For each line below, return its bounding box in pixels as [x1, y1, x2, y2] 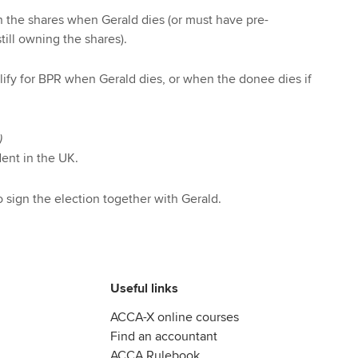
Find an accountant [110, 328, 217, 344]
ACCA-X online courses [110, 308, 239, 325]
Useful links [110, 280, 178, 296]
